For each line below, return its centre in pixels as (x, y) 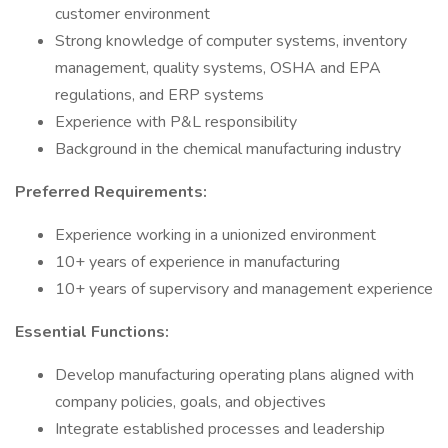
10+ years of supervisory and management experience (244, 289)
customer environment (132, 14)
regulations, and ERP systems (159, 95)
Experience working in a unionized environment (215, 235)
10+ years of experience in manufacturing (197, 262)
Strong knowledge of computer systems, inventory (231, 41)
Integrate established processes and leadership (220, 429)
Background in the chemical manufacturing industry (228, 149)
